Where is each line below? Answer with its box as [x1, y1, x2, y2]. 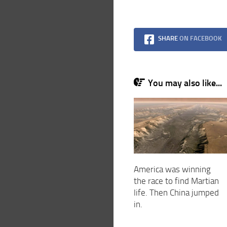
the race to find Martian [133, 176, 219, 186]
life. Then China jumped [133, 187, 219, 198]
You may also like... [147, 78, 222, 89]
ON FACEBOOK [179, 34, 222, 42]
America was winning [133, 164, 211, 175]
